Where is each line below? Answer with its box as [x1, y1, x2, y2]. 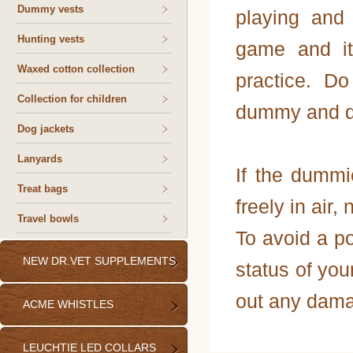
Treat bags [17, 183, 68, 195]
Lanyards [17, 153, 62, 165]
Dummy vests [17, 3, 84, 15]
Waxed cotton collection [17, 63, 135, 75]
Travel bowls [17, 213, 79, 225]
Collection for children [17, 93, 127, 105]
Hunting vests [17, 33, 84, 45]
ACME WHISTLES [23, 298, 113, 310]
